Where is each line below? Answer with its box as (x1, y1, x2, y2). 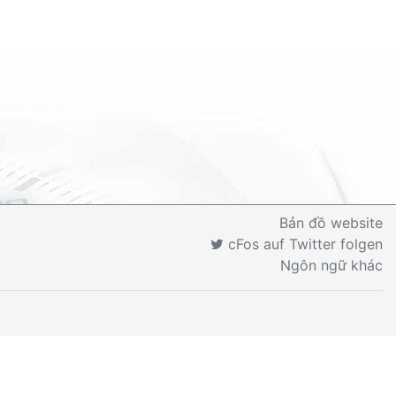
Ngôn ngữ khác (280, 256, 383, 274)
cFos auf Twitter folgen (224, 235, 383, 253)
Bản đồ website (279, 214, 383, 232)
